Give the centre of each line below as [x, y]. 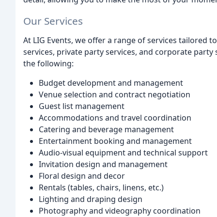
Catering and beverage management [106, 130]
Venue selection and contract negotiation [115, 95]
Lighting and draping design [91, 199]
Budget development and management [111, 83]
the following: [48, 64]
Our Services [53, 21]
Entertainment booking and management [115, 141]
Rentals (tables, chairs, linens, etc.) [101, 188]
